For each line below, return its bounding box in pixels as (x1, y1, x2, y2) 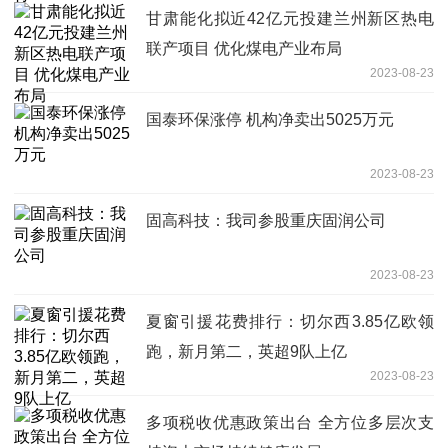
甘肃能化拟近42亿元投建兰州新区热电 (146, 9, 434, 27)
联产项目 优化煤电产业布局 (146, 39, 342, 57)
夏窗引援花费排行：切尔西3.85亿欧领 (146, 312, 434, 330)
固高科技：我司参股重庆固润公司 (146, 211, 386, 229)
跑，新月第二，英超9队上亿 (146, 342, 347, 360)
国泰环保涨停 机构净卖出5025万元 (146, 110, 394, 128)
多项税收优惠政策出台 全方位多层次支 (146, 413, 434, 431)
